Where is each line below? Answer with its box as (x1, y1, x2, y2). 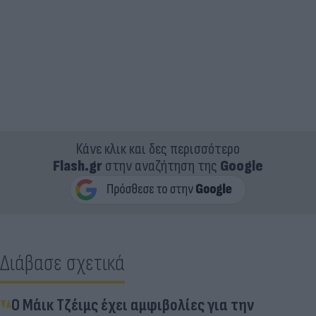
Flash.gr (53, 156, 102, 176)
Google (220, 156, 263, 176)
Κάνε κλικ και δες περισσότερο (76, 139, 240, 159)
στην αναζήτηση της (102, 156, 220, 176)
